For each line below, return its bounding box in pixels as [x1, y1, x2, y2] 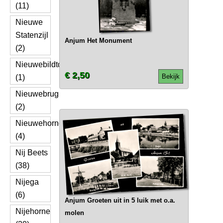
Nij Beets [15, 148, 48, 157]
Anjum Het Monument [64, 37, 132, 44]
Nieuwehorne [15, 119, 63, 127]
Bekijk [161, 73, 180, 80]
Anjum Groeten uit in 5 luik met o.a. [64, 197, 175, 204]
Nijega [15, 178, 39, 186]
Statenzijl [15, 31, 48, 39]
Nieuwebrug [15, 90, 59, 98]
